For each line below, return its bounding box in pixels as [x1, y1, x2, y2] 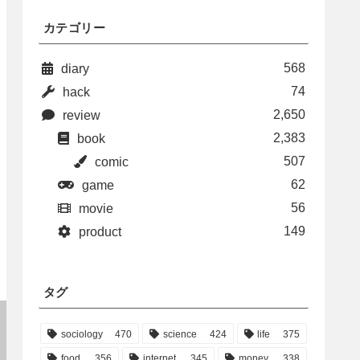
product [79, 225, 121, 239]
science [163, 328, 198, 340]
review [63, 108, 100, 123]
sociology [60, 328, 103, 340]
